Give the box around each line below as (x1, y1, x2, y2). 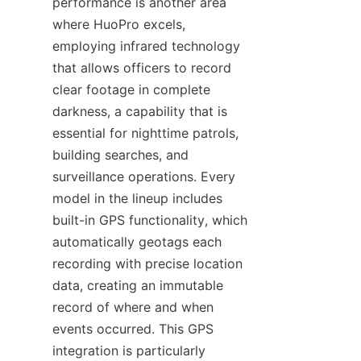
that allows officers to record (52, 60, 231, 77)
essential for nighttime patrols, (52, 125, 239, 142)
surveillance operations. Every (52, 168, 235, 185)
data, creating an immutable (52, 277, 223, 294)
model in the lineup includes (52, 190, 222, 207)
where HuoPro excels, (52, 16, 185, 33)
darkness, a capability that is (52, 103, 227, 120)
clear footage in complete (52, 81, 210, 98)
